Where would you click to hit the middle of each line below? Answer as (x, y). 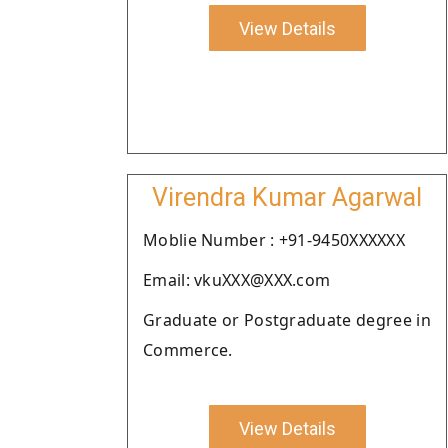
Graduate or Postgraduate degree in (287, 320)
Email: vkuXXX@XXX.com (237, 280)
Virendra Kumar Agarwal (287, 197)
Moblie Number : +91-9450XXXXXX (274, 240)
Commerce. (188, 350)
